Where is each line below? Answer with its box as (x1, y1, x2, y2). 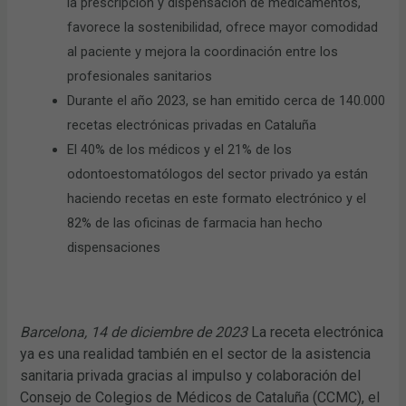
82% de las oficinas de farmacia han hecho (67, 214, 324, 231)
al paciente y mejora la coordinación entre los (67, 43, 339, 60)
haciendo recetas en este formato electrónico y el (67, 189, 367, 207)
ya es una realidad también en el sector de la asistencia (20, 344, 372, 362)
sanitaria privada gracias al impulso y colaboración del (20, 366, 362, 384)
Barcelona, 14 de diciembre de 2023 (20, 323, 248, 341)
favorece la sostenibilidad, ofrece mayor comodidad (67, 18, 379, 35)
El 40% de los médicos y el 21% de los (67, 140, 293, 158)
